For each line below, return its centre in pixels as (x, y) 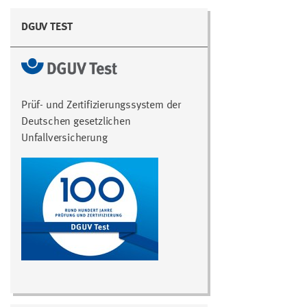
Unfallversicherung (64, 138)
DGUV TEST (47, 27)
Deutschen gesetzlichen (76, 122)
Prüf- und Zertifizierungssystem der (101, 105)
